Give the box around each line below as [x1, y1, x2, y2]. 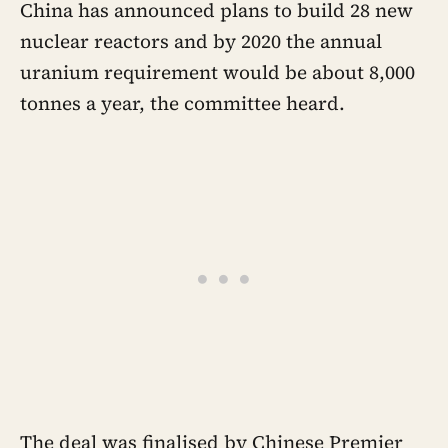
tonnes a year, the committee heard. [20, 89, 345, 116]
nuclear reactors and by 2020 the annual [20, 27, 382, 54]
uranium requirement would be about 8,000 [20, 58, 415, 85]
